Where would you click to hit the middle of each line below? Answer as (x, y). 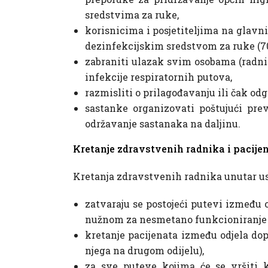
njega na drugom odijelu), (144, 251)
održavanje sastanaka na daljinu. (163, 124)
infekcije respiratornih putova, (159, 77)
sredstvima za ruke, (132, 15)
